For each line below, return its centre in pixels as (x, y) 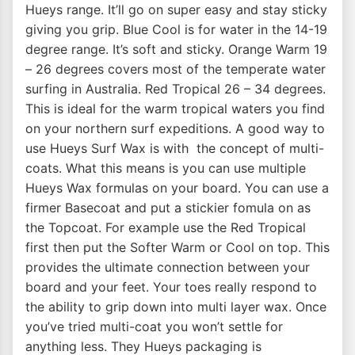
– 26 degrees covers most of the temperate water (176, 69)
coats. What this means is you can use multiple (166, 168)
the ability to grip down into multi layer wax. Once (176, 307)
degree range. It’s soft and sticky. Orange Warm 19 (176, 50)
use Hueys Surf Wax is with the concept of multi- (175, 149)
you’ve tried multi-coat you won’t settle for (154, 327)
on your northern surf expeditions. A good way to (175, 129)
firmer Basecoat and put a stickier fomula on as (168, 208)
